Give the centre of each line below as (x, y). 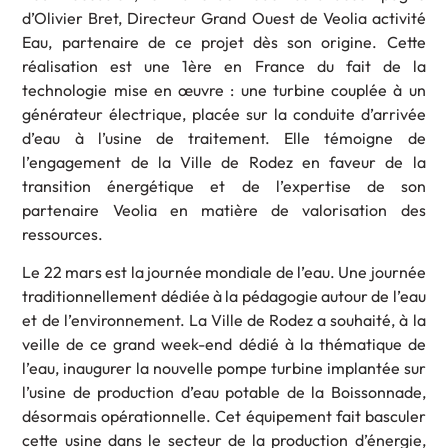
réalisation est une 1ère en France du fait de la (224, 66)
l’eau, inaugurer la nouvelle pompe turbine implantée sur (224, 368)
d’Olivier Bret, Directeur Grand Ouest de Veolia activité (224, 18)
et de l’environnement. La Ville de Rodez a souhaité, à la (224, 320)
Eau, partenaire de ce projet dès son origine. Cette (224, 42)
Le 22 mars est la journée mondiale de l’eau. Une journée (224, 272)
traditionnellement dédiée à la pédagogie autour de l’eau (224, 296)
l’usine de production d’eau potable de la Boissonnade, (224, 392)
